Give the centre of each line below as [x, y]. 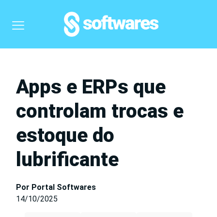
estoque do [65, 135]
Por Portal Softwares [56, 187]
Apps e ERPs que [91, 87]
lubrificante [67, 160]
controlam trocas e [100, 111]
